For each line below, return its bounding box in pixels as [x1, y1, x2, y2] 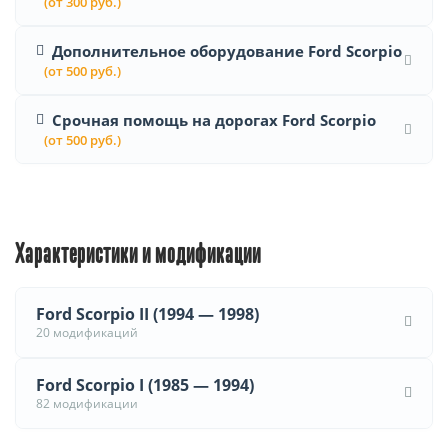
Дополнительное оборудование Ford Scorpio [52, 40, 402, 61]
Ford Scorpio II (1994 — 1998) [36, 302, 259, 325]
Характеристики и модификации [15, 241, 261, 268]
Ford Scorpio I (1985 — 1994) [36, 373, 254, 396]
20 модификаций [36, 323, 138, 341]
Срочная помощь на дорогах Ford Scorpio [52, 109, 376, 130]
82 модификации [36, 394, 138, 412]
